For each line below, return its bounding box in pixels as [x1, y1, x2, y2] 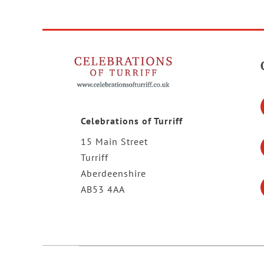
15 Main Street [81, 136, 148, 148]
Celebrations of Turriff [81, 115, 183, 127]
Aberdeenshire [81, 167, 147, 180]
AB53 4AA [81, 183, 126, 196]
